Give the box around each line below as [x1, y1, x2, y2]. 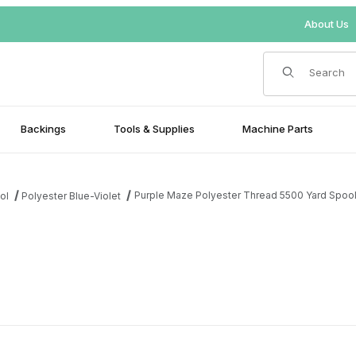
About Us [304, 17, 349, 30]
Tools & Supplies [114, 122, 195, 136]
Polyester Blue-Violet [21, 189, 122, 202]
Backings [21, 122, 66, 136]
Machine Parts [242, 122, 313, 136]
